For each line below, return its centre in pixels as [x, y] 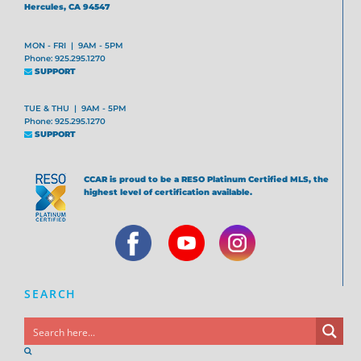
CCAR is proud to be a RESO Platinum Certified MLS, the [207, 180]
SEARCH [51, 294]
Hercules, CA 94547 [67, 7]
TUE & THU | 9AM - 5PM [76, 109]
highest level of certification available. [168, 193]
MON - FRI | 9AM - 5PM [74, 46]
